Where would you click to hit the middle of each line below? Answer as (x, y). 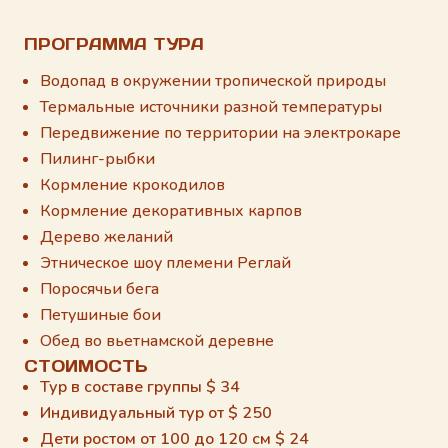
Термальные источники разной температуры (211, 107)
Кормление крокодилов (132, 185)
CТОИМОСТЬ (86, 366)
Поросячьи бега (99, 289)
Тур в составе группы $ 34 (140, 387)
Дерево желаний (106, 237)
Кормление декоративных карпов (171, 211)
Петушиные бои (100, 315)
